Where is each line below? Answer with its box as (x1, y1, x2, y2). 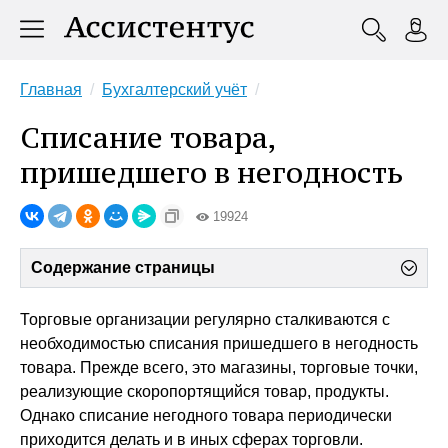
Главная (20, 81, 82, 98)
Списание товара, (20, 119, 276, 156)
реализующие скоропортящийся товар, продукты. (20, 383, 389, 400)
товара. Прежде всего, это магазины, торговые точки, (20, 359, 418, 376)
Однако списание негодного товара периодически (20, 407, 392, 424)
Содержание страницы (31, 259, 215, 276)
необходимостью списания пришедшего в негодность (20, 335, 418, 352)
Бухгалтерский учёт (102, 81, 247, 98)
